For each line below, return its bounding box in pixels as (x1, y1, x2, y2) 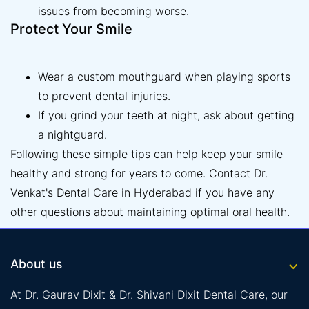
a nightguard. (38, 128, 107, 142)
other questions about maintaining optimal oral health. (10, 205, 290, 219)
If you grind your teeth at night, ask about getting (38, 108, 295, 123)
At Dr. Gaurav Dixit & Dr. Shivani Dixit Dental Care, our (10, 288, 288, 302)
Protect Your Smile (10, 21, 132, 38)
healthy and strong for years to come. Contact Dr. (10, 166, 268, 181)
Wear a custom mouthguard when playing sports (38, 70, 290, 84)
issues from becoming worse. (38, 4, 189, 19)
